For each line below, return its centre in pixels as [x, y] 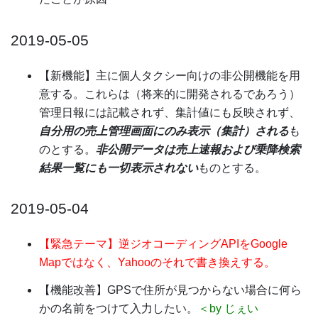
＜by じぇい [228, 309]
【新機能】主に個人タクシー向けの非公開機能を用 [170, 75]
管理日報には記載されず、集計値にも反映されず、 [170, 112]
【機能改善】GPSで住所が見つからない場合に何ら [170, 290]
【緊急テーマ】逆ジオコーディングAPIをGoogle [163, 244]
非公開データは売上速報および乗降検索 [198, 149]
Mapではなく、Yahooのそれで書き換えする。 [157, 263]
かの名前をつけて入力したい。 [119, 309]
